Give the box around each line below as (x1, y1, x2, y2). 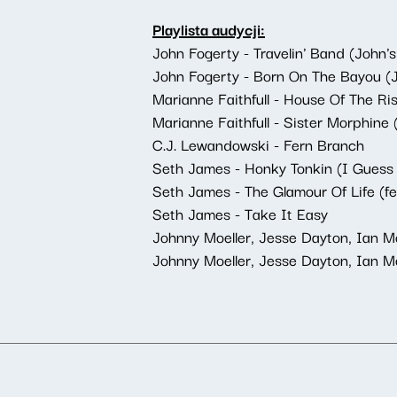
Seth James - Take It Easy (152, 201, 328, 225)
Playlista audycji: (152, 17, 265, 41)
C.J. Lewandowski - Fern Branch (152, 132, 364, 156)
